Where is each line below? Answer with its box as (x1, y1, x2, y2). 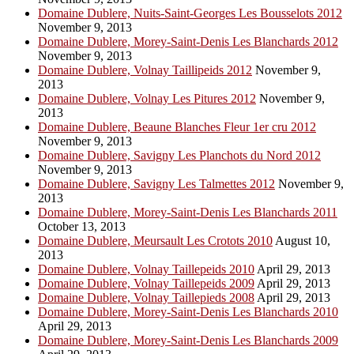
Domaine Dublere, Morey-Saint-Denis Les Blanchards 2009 (38, 333, 338, 348)
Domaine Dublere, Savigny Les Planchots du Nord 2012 (38, 149, 321, 163)
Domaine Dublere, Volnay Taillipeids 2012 (38, 63, 252, 77)
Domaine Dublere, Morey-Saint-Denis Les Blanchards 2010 (38, 305, 338, 319)
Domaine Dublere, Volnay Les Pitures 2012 (38, 92, 256, 106)
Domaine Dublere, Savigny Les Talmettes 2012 (38, 177, 275, 191)
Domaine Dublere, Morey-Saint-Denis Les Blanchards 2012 (38, 35, 338, 49)
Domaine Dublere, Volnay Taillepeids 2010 (38, 262, 254, 277)
